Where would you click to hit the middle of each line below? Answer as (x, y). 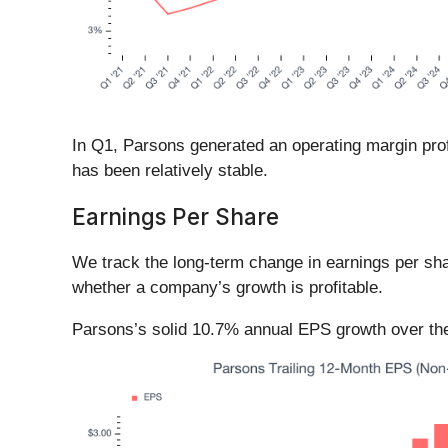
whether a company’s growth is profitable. (227, 288)
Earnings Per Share (175, 217)
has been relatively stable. (170, 171)
